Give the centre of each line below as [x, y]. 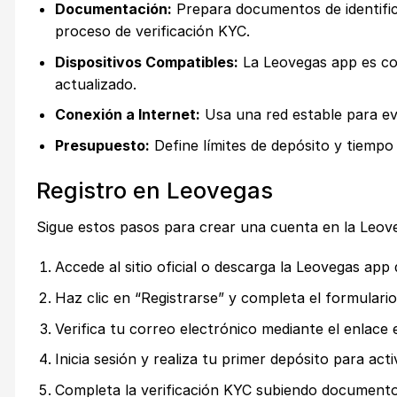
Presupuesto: [102, 145]
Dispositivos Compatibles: [146, 62]
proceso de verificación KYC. [152, 31]
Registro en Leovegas [155, 190]
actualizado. [95, 84]
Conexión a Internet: [127, 115]
